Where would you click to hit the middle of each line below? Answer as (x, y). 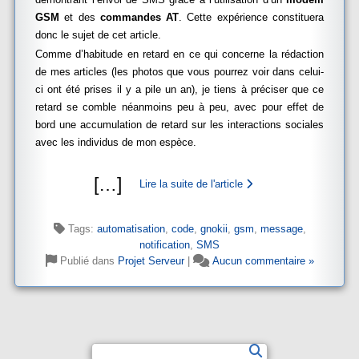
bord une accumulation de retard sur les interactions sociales (179, 125)
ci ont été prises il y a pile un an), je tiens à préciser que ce (179, 89)
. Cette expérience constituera (252, 17)
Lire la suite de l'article (192, 184)
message (281, 229)
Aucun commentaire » (263, 261)
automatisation (131, 229)
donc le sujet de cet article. (98, 35)
